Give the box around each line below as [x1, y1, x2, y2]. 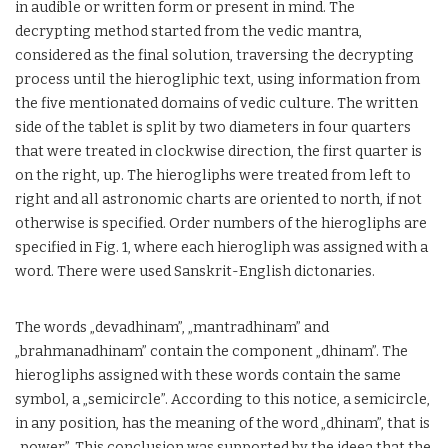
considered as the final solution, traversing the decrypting [15, 47, 414, 64]
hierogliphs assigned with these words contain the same [15, 367, 401, 384]
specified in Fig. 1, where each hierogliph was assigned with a [15, 239, 428, 256]
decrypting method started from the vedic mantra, [15, 23, 362, 40]
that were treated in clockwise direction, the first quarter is [15, 143, 422, 160]
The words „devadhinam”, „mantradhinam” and [15, 319, 329, 336]
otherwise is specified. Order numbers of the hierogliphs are [15, 215, 427, 232]
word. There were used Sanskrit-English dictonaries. [15, 263, 375, 280]
